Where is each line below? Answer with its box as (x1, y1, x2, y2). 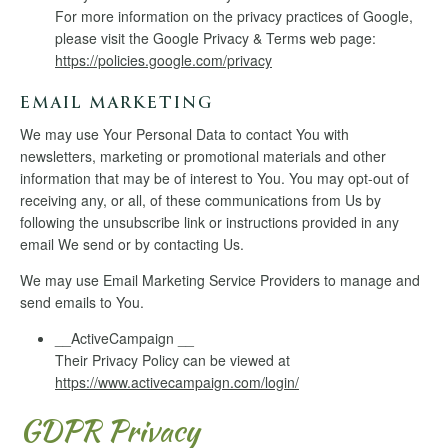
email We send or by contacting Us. (20, 234, 244, 255)
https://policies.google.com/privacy (55, 50, 272, 71)
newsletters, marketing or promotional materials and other (20, 146, 386, 167)
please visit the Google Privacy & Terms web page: (55, 28, 376, 49)
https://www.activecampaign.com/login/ (55, 372, 299, 393)
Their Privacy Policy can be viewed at (55, 350, 290, 371)
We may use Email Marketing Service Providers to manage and (20, 270, 420, 291)
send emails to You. (20, 292, 144, 313)
